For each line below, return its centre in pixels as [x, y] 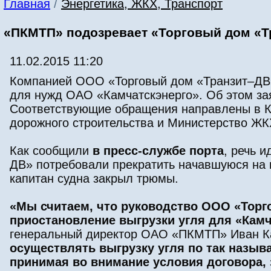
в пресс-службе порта [158, 151]
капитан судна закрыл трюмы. [94, 179]
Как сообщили [51, 151]
